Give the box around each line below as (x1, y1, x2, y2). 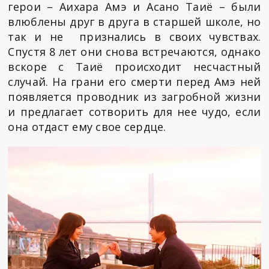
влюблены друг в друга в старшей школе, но (8, 14, 261, 29)
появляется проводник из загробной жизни (8, 89, 261, 104)
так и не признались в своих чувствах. (8, 29, 261, 44)
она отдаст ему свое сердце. (8, 119, 169, 134)
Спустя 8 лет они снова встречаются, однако (8, 44, 261, 59)
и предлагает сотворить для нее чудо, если (8, 104, 261, 119)
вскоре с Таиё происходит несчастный (8, 59, 261, 74)
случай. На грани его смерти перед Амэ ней (8, 74, 261, 89)
